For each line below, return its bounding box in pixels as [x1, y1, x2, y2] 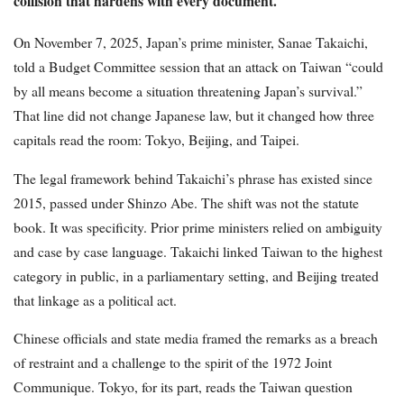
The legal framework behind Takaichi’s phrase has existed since [14, 168, 372, 188]
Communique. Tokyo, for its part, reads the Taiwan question [14, 377, 353, 397]
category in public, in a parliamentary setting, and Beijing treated [14, 265, 379, 285]
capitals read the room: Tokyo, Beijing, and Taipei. [14, 129, 299, 149]
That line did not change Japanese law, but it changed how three [14, 105, 374, 124]
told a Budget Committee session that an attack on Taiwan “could [14, 56, 383, 76]
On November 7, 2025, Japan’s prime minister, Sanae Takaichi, [14, 32, 368, 51]
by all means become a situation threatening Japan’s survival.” [14, 80, 363, 100]
